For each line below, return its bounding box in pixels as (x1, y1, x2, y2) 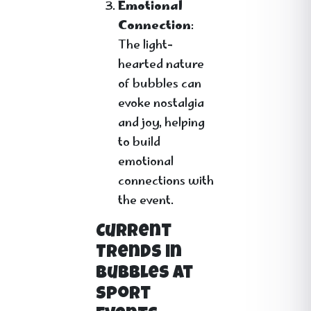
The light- (118, 35, 173, 56)
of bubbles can (118, 74, 201, 95)
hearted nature (118, 55, 204, 76)
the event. (118, 191, 174, 212)
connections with (118, 171, 214, 192)
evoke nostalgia (118, 94, 204, 115)
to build (118, 133, 160, 153)
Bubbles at (96, 265, 193, 283)
